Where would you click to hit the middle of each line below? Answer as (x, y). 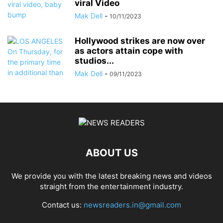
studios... (94, 61)
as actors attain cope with (129, 51)
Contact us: (63, 205)
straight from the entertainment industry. (111, 186)
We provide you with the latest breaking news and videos (111, 176)
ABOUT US (111, 153)
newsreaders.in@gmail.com (132, 205)
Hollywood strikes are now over (140, 41)
